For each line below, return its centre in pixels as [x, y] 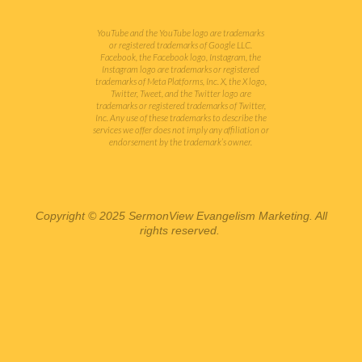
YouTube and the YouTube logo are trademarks [181, 32]
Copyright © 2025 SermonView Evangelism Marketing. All [181, 216]
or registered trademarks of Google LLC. [181, 44]
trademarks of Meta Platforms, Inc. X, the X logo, [181, 81]
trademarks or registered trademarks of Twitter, [181, 105]
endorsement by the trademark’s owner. [181, 141]
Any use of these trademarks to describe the [187, 117]
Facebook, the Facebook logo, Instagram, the [181, 57]
